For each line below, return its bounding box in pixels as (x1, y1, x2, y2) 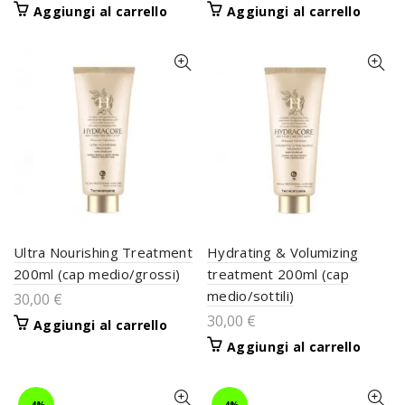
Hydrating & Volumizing (207, 243, 359, 261)
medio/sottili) (207, 287, 295, 305)
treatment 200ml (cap (207, 265, 350, 283)
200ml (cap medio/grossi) (14, 265, 181, 283)
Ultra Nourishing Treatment (14, 243, 193, 261)
